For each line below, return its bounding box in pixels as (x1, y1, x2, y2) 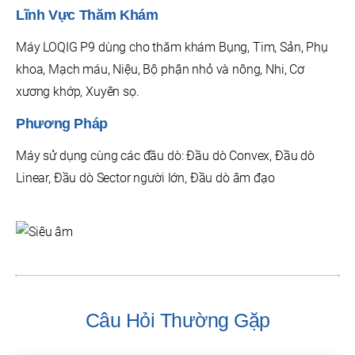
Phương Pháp (16, 116, 112, 132)
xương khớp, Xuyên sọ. (16, 84, 139, 100)
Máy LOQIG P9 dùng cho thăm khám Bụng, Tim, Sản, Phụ (16, 40, 328, 55)
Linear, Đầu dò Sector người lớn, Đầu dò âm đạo (16, 170, 275, 186)
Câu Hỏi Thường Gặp (85, 309, 270, 332)
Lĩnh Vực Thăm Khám (16, 7, 158, 24)
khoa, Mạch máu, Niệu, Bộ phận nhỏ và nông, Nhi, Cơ (16, 62, 304, 78)
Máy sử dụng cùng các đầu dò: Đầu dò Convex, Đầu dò (16, 148, 315, 164)
